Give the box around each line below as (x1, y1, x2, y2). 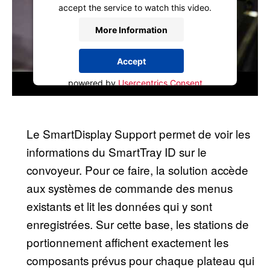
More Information (95, 24, 168, 34)
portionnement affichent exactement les (27, 234, 228, 250)
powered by (67, 77, 118, 88)
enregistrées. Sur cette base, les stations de (27, 216, 249, 232)
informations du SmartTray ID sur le (27, 143, 207, 160)
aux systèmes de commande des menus (27, 180, 233, 196)
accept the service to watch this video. (58, 2, 212, 13)
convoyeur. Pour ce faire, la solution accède (27, 162, 248, 178)
